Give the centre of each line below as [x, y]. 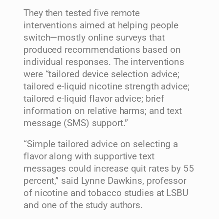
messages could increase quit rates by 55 [109, 169]
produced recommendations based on [102, 50]
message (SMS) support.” [76, 123]
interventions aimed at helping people [101, 25]
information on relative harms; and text [103, 111]
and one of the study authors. [83, 206]
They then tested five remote [82, 13]
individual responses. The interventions [104, 62]
